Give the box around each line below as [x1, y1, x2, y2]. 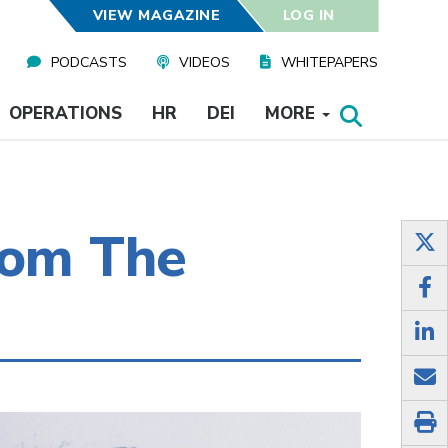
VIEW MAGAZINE [92, 6, 220, 25]
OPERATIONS [8, 102, 122, 125]
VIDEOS [179, 53, 230, 72]
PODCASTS [51, 53, 127, 72]
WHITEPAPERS [281, 53, 378, 72]
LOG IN [282, 6, 335, 25]
